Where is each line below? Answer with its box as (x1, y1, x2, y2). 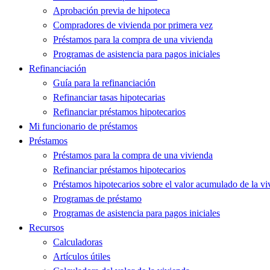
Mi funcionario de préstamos (29, 121, 137, 132)
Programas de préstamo (53, 193, 142, 204)
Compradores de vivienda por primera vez (53, 20, 213, 31)
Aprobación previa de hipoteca (53, 5, 170, 16)
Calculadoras (53, 237, 102, 248)
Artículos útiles (53, 251, 110, 262)
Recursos (29, 222, 64, 233)
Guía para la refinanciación (53, 78, 155, 89)
